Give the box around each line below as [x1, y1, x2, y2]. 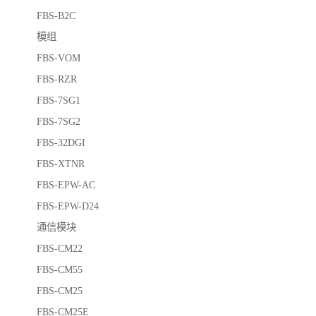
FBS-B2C [37, 10, 75, 22]
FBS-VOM [37, 52, 80, 64]
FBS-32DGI [37, 137, 85, 149]
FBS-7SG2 [37, 116, 80, 128]
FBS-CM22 [37, 243, 83, 255]
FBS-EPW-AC [37, 179, 95, 191]
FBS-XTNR [37, 158, 85, 170]
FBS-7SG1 [37, 95, 80, 107]
